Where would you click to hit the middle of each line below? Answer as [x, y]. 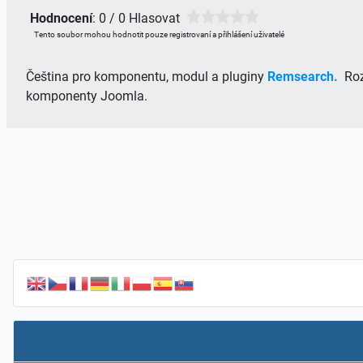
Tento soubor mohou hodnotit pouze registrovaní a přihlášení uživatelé [159, 34]
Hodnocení [61, 18]
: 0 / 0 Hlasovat [139, 18]
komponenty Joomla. [87, 96]
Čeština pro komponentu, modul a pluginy [147, 76]
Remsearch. [304, 76]
